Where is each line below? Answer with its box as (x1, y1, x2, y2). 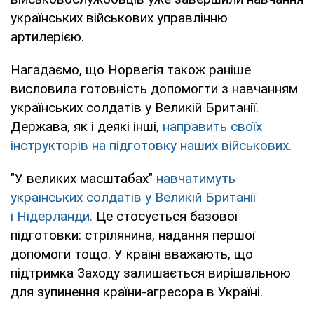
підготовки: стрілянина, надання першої (11, 226, 255, 243)
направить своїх (163, 118, 262, 135)
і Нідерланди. (11, 207, 93, 224)
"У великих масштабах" (11, 170, 156, 186)
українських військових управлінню (11, 9, 228, 26)
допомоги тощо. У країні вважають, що (11, 245, 253, 262)
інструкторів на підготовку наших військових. (11, 137, 292, 153)
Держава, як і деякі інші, (11, 118, 163, 135)
